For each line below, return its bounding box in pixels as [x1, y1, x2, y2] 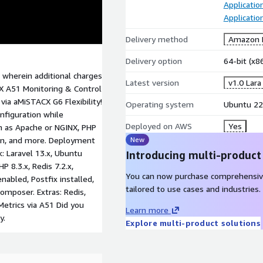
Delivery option [126, 56, 182, 66]
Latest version [126, 77, 179, 87]
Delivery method [126, 34, 188, 44]
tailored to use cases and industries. [126, 184, 261, 194]
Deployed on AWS [126, 121, 192, 131]
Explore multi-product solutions [126, 218, 261, 228]
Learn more [126, 205, 168, 215]
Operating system [126, 99, 194, 109]
